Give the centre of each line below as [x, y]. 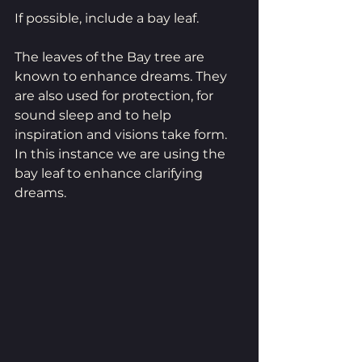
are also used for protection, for [116, 96]
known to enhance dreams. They [122, 77]
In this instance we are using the [122, 154]
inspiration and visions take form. [122, 135]
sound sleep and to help [95, 116]
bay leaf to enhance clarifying [110, 174]
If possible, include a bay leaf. [108, 19]
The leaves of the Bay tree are [111, 57]
